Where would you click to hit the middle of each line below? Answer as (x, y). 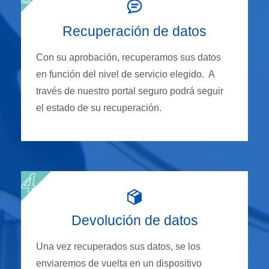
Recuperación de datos (134, 32)
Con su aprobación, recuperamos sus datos (128, 58)
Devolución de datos (134, 221)
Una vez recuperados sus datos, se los (118, 247)
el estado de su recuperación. (99, 108)
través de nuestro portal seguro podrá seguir (130, 91)
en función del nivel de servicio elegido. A (125, 74)
